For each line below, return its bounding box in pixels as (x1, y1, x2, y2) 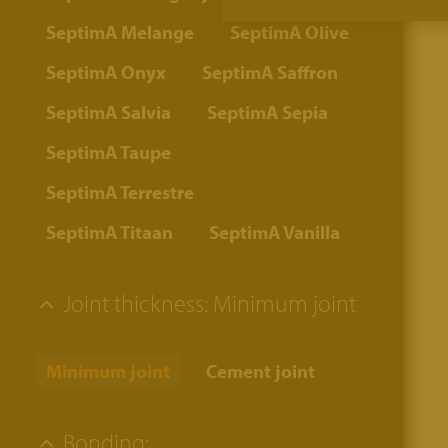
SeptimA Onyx (46, 60, 166, 84)
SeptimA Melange (46, 20, 194, 44)
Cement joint (206, 359, 315, 383)
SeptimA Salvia (46, 100, 171, 124)
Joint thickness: (58, 288, 213, 318)
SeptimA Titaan (46, 220, 173, 244)
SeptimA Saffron (202, 60, 338, 84)
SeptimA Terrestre (46, 180, 194, 204)
